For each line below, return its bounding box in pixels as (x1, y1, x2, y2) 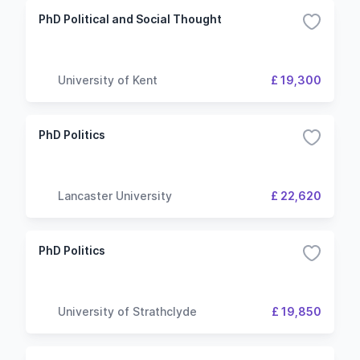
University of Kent (58, 72, 157, 87)
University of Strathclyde (58, 304, 197, 318)
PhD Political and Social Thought (39, 12, 222, 26)
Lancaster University (58, 188, 172, 202)
